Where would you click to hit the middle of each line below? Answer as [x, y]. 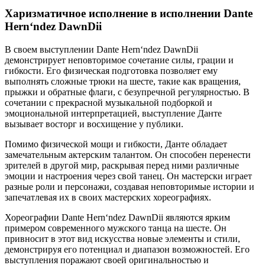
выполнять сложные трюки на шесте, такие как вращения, [123, 82]
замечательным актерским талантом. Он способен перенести [128, 155]
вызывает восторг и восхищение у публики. [94, 124]
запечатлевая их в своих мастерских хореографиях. [108, 198]
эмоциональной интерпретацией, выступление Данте [113, 114]
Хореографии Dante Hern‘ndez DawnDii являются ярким [117, 218]
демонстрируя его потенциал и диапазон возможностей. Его [127, 250]
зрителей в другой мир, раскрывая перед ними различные [122, 166]
